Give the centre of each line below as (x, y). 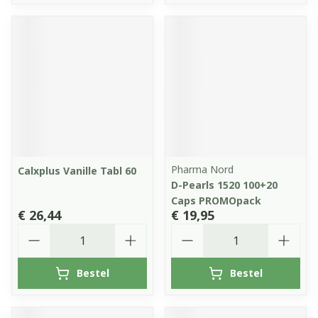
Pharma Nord (202, 169)
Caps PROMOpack (216, 201)
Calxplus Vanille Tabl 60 (77, 171)
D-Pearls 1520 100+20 (224, 185)
